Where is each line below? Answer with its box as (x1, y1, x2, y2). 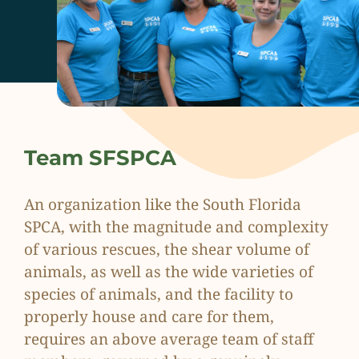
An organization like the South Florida (23, 193, 301, 215)
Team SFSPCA (23, 144, 176, 171)
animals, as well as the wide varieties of (23, 260, 313, 282)
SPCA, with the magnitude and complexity (23, 216, 329, 237)
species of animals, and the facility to (23, 283, 293, 305)
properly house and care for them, (23, 305, 274, 327)
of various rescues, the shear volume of (23, 238, 309, 260)
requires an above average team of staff (23, 328, 313, 349)
